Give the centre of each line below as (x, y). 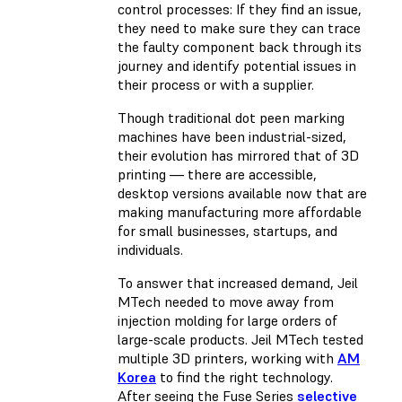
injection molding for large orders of (227, 321)
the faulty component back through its (240, 47)
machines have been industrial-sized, (232, 137)
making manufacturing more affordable (240, 212)
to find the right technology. (245, 377)
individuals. (152, 250)
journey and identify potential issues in (237, 66)
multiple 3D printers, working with (227, 358)
